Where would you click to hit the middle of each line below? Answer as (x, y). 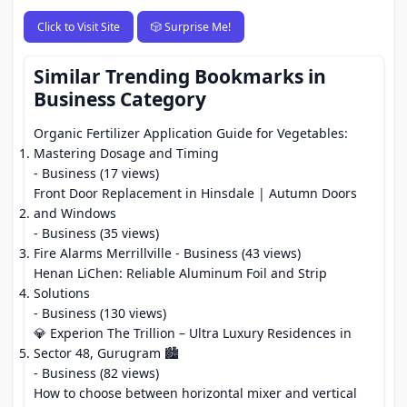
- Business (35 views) (96, 233)
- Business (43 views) (236, 253)
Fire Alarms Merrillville (103, 253)
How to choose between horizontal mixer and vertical (195, 393)
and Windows (75, 213)
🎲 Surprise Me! (190, 26)
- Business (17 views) (96, 173)
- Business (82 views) (96, 373)
